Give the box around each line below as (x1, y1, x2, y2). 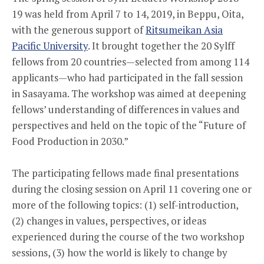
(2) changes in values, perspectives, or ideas (12, 214, 206, 227)
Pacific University (12, 39, 88, 52)
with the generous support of (12, 23, 146, 37)
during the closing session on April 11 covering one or (12, 182, 252, 196)
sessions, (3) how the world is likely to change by (12, 246, 227, 259)
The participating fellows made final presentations (12, 166, 239, 180)
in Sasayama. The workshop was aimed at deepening (12, 87, 246, 100)
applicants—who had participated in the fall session (12, 71, 243, 84)
